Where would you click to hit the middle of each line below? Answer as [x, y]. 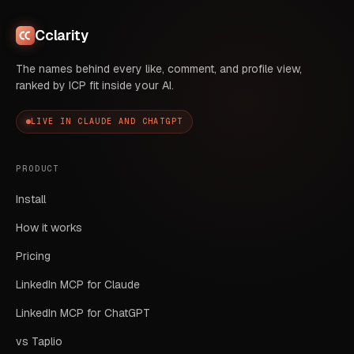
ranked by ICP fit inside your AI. [95, 85]
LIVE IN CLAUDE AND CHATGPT [107, 121]
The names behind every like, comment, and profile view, [159, 69]
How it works [49, 228]
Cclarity [62, 35]
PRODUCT [38, 168]
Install [31, 199]
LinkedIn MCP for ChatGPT [83, 313]
